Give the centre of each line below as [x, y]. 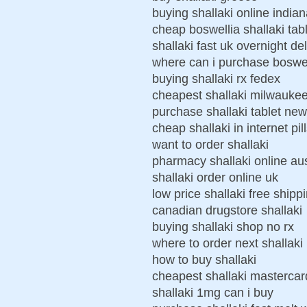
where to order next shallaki [228, 243]
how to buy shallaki [204, 259]
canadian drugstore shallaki [227, 210]
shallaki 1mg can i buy [213, 292]
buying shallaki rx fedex [216, 78]
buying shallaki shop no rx [223, 226]
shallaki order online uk [215, 177]
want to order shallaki [210, 144]
